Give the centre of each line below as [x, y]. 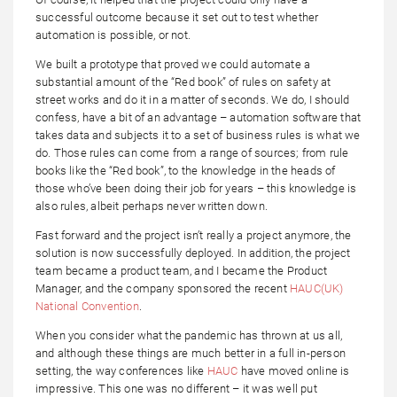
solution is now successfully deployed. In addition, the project [193, 253]
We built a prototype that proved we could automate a [173, 64]
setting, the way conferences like [121, 370]
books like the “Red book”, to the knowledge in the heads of [186, 170]
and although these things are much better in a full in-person [191, 353]
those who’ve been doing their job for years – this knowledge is [196, 188]
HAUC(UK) [316, 288]
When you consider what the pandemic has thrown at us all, [189, 335]
